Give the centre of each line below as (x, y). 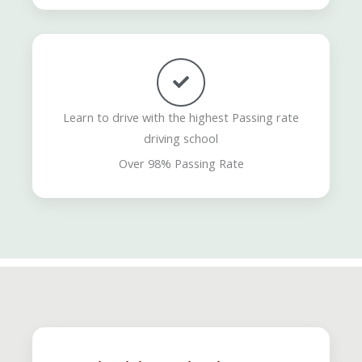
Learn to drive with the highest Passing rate (181, 117)
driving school (181, 138)
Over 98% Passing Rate (181, 163)
